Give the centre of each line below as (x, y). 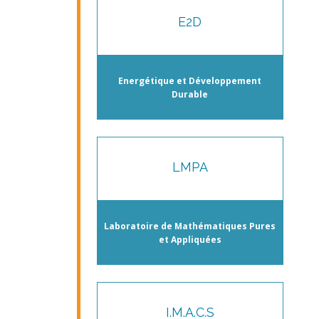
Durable (190, 94)
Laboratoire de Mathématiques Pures (190, 226)
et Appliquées (190, 239)
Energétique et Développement (190, 80)
